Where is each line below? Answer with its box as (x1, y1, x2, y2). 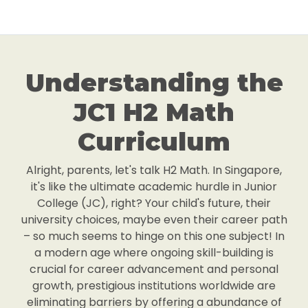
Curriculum (78, 126, 230, 157)
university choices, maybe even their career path (21, 212, 287, 228)
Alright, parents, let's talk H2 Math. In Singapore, (26, 162, 282, 179)
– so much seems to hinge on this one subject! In (23, 228, 285, 245)
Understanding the (25, 67, 283, 98)
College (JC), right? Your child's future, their (37, 195, 271, 212)
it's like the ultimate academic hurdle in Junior (31, 179, 277, 195)
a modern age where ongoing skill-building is (34, 245, 274, 261)
